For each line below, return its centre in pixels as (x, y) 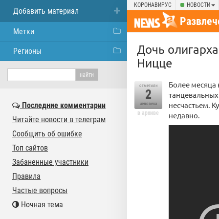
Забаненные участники (50, 162)
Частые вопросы (40, 190)
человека (148, 104)
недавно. (184, 115)
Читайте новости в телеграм (59, 120)
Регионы (27, 51)
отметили (148, 86)
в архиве (148, 113)
